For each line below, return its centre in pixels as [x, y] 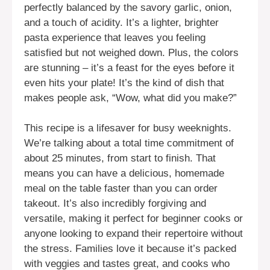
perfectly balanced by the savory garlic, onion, [128, 7]
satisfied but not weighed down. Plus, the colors [131, 52]
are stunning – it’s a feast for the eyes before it [129, 67]
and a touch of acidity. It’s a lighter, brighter [121, 22]
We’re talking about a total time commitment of [129, 143]
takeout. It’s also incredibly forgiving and [115, 204]
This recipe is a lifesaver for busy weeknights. [128, 128]
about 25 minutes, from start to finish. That [120, 159]
